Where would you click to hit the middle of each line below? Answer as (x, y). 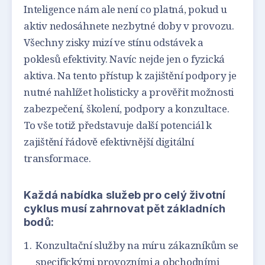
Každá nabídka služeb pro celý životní (125, 195)
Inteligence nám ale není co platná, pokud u (125, 9)
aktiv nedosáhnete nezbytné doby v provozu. (129, 25)
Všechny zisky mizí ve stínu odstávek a (114, 42)
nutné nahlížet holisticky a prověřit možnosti (129, 92)
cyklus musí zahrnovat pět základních (125, 208)
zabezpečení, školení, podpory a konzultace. (127, 108)
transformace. (57, 158)
